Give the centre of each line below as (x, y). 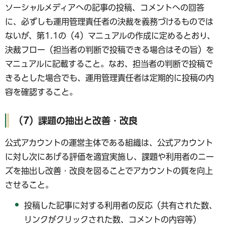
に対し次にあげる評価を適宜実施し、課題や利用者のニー (109, 157)
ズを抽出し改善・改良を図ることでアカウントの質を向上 (109, 171)
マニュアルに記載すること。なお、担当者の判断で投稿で (109, 64)
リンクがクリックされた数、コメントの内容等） (113, 220)
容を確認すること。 (41, 92)
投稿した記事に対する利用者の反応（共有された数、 (121, 206)
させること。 (29, 185)
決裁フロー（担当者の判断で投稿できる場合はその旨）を (109, 49)
